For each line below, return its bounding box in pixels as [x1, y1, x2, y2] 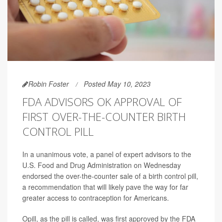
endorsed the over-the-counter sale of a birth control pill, [22, 171, 198, 181]
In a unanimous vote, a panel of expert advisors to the [22, 149, 191, 160]
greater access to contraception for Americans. [22, 193, 169, 203]
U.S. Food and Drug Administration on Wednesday [22, 160, 181, 170]
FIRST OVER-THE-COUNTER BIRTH [22, 109, 186, 124]
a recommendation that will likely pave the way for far [22, 182, 188, 192]
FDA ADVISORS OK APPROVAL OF [22, 94, 182, 110]
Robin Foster [28, 79, 69, 89]
